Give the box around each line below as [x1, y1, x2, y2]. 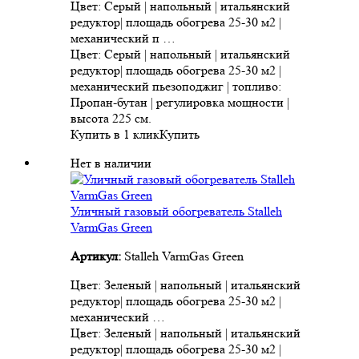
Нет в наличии [71, 155, 151, 171]
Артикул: [71, 248, 124, 264]
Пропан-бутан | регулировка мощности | [71, 95, 289, 111]
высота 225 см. [71, 111, 151, 127]
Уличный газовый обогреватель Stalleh [71, 204, 282, 220]
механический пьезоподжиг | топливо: [71, 79, 281, 95]
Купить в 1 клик [71, 127, 159, 143]
